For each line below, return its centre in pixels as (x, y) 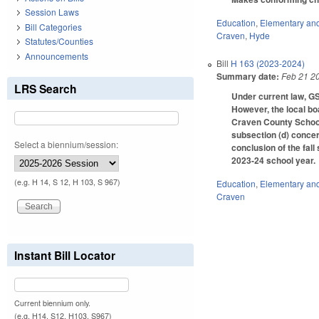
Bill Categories (53, 26)
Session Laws (52, 12)
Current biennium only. (52, 303)
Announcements (57, 56)
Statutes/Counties (59, 41)
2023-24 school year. (274, 160)
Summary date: (248, 76)
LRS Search (46, 88)
